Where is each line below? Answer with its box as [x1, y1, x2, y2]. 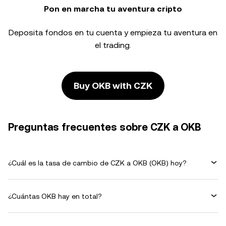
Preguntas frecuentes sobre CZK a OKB [8, 121, 201, 133]
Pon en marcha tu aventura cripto [44, 4, 182, 14]
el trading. [95, 40, 131, 50]
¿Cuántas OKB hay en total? [8, 192, 102, 200]
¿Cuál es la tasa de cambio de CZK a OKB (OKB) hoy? [8, 158, 187, 167]
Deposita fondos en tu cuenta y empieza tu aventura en [9, 28, 217, 37]
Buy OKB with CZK [74, 80, 152, 91]
